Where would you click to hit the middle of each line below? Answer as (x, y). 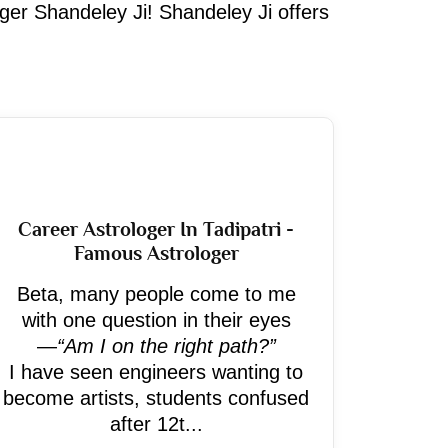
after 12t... (156, 424)
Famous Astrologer (156, 253)
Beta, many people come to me (156, 294)
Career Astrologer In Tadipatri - (156, 229)
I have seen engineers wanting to (156, 372)
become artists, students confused (156, 398)
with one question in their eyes (156, 320)
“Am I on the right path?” (166, 346)
